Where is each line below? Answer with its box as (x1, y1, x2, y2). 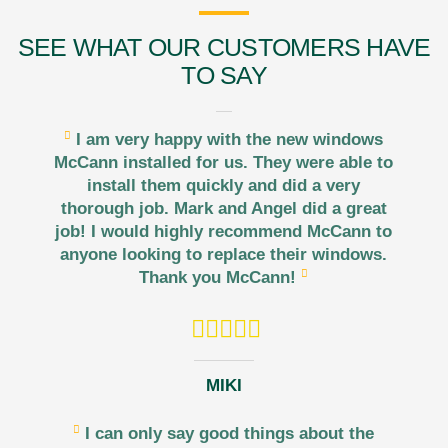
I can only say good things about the (80, 424, 375, 444)
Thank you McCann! (139, 268, 302, 288)
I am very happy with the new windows (71, 130, 384, 150)
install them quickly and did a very (87, 176, 361, 196)
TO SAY (181, 60, 267, 89)
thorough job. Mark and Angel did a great (60, 199, 387, 219)
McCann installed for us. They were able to (54, 153, 394, 173)
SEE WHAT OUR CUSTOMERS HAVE (17, 32, 431, 61)
